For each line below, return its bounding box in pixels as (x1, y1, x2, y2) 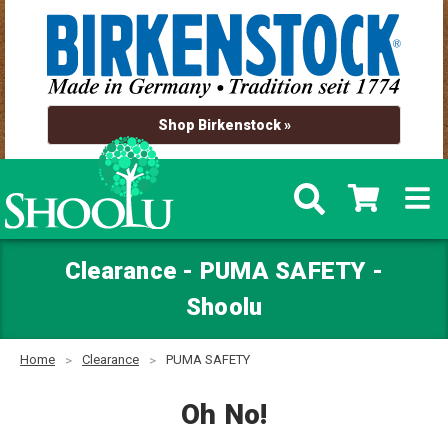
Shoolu (185, 293, 263, 322)
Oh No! (180, 398, 268, 432)
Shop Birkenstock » (157, 116, 291, 133)
